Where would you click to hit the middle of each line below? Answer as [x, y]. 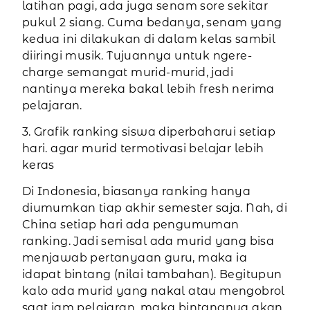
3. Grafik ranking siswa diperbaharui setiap [148, 132]
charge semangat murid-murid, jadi [127, 73]
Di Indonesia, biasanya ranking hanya [136, 192]
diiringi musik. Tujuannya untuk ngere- [137, 56]
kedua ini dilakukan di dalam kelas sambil [149, 39]
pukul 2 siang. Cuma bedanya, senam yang [152, 23]
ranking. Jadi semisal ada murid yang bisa [148, 241]
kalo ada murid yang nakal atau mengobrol [153, 291]
